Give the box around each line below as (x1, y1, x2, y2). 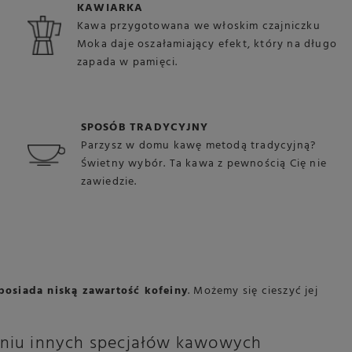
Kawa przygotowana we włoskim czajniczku (77, 17, 321, 35)
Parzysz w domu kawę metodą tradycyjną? (80, 137, 317, 155)
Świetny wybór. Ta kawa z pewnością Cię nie (80, 155, 328, 173)
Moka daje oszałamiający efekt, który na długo (77, 35, 338, 53)
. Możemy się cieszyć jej (188, 282, 318, 300)
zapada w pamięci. (77, 53, 178, 71)
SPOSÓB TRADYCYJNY (80, 119, 209, 137)
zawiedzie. (80, 173, 137, 191)
